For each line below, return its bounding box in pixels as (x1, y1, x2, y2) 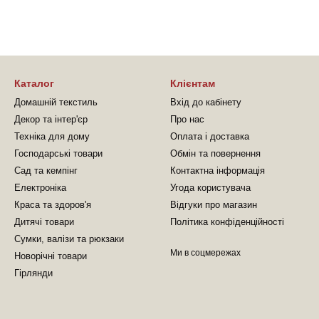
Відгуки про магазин (170, 199, 257, 210)
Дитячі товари (14, 216, 74, 227)
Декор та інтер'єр (14, 114, 88, 125)
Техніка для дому (14, 131, 90, 142)
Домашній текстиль (14, 97, 98, 108)
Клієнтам (170, 78, 215, 89)
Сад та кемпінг (14, 165, 78, 176)
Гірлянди (14, 268, 53, 278)
